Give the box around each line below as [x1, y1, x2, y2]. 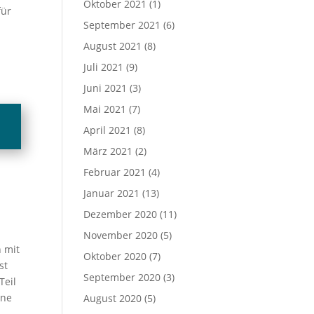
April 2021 [83, 123, 132, 137]
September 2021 [83, 18, 161, 32]
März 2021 [83, 144, 133, 158]
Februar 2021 [83, 165, 146, 179]
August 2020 [83, 292, 142, 305]
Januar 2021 [83, 186, 140, 200]
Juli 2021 [83, 60, 124, 74]
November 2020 [83, 228, 158, 242]
